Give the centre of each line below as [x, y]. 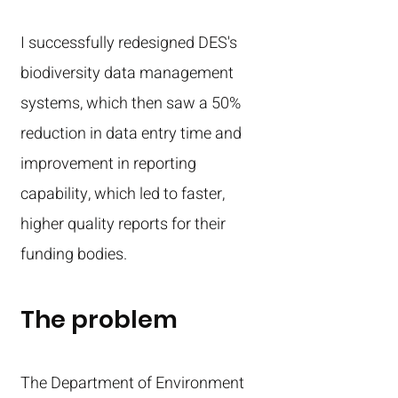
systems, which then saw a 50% [131, 103]
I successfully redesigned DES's [129, 43]
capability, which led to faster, [123, 194]
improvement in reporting [108, 164]
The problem [99, 319]
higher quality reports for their [123, 224]
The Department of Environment [132, 383]
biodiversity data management [127, 73]
